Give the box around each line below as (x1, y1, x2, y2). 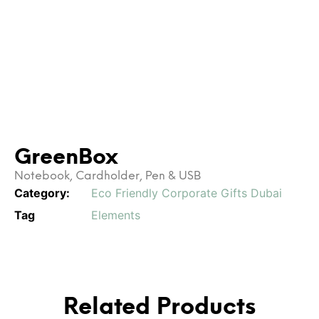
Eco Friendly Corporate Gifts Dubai (91, 185, 282, 200)
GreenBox (14, 142, 118, 169)
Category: (14, 185, 70, 200)
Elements (91, 207, 140, 222)
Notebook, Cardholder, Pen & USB (14, 168, 201, 182)
